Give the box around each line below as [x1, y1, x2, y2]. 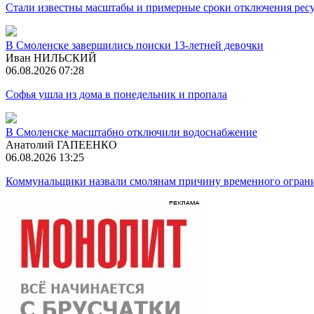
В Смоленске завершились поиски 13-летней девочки [6, 39, 264, 51]
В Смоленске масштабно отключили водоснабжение [6, 125, 257, 138]
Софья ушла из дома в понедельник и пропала [6, 88, 227, 100]
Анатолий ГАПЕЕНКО [6, 138, 117, 151]
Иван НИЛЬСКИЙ [6, 51, 97, 64]
